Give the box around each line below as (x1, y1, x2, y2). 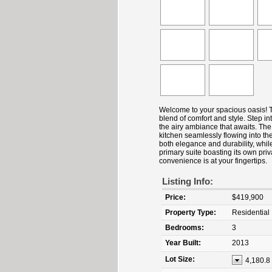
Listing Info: (162, 175, 213, 186)
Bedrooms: (165, 223, 204, 232)
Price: (165, 192, 186, 202)
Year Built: (165, 238, 201, 247)
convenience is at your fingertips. (159, 156, 267, 165)
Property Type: (165, 208, 216, 217)
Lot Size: (165, 254, 195, 263)
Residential (232, 208, 270, 217)
